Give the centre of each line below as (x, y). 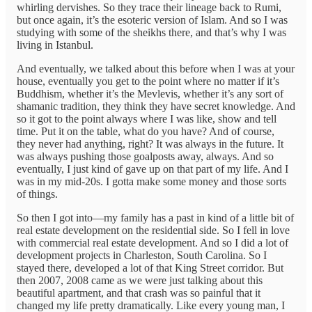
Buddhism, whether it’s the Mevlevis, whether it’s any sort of (150, 94)
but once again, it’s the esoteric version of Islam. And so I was (152, 20)
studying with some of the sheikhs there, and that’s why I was (151, 33)
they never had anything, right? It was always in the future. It (150, 144)
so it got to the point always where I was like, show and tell (147, 119)
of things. (37, 194)
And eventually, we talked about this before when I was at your (156, 69)
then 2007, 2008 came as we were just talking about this (140, 281)
